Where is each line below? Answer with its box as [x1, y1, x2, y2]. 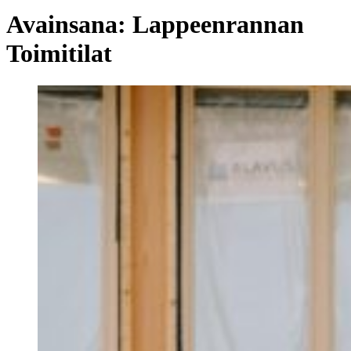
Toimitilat [6, 39, 112, 68]
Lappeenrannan [132, 10, 304, 39]
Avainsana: [6, 10, 132, 39]
